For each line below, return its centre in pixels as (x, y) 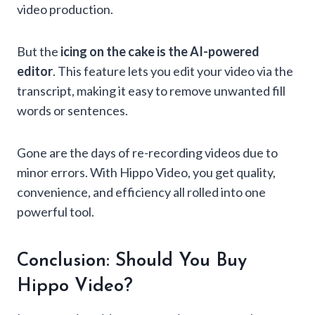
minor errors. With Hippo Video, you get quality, (146, 172)
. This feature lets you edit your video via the (173, 71)
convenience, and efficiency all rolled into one (141, 192)
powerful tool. (56, 212)
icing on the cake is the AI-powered (160, 51)
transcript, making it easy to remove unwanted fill (151, 91)
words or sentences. (72, 110)
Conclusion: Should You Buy (132, 261)
